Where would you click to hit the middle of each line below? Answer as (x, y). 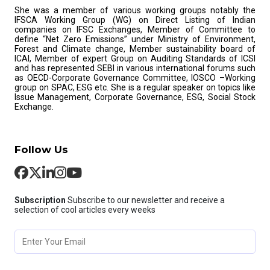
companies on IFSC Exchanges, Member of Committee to (135, 29)
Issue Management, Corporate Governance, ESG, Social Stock (135, 97)
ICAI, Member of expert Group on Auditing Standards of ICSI (135, 58)
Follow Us (41, 149)
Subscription (41, 200)
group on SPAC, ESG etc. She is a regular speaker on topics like (135, 87)
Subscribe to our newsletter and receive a (146, 200)
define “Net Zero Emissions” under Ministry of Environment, (135, 39)
